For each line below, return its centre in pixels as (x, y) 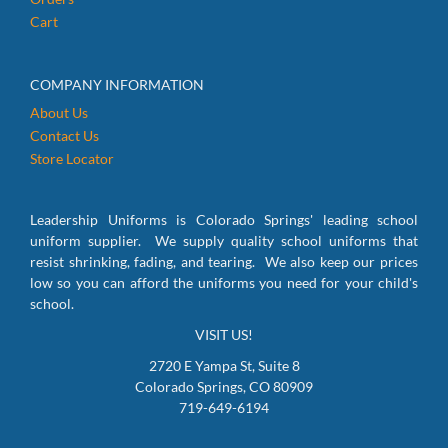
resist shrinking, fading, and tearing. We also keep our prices (224, 261)
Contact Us (64, 135)
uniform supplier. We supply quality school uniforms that (224, 240)
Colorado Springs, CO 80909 (224, 386)
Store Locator (72, 158)
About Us (59, 112)
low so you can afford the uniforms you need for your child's (224, 282)
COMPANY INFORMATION (117, 84)
